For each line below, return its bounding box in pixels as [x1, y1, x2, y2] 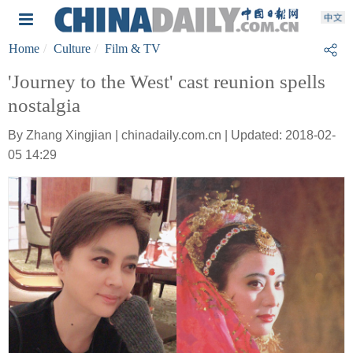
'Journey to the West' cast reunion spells [8, 71, 325, 92]
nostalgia [8, 95, 80, 116]
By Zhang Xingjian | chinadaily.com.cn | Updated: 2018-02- [8, 128, 336, 142]
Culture [54, 42, 91, 55]
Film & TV [105, 42, 161, 55]
